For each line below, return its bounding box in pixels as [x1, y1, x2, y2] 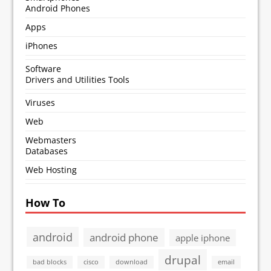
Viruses [25, 96, 56, 108]
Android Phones [25, 2, 91, 14]
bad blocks [33, 257, 67, 266]
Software [25, 62, 62, 74]
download [116, 257, 148, 266]
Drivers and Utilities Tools [25, 73, 130, 85]
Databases [25, 145, 68, 157]
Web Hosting [25, 163, 77, 175]
